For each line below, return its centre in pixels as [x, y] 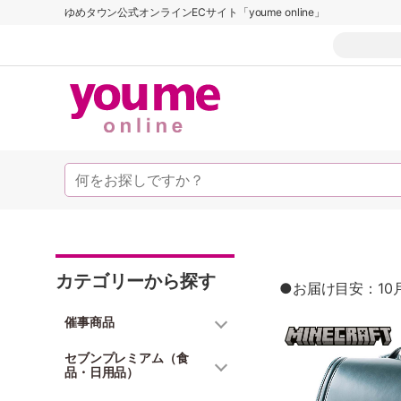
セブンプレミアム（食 [127, 358]
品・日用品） [102, 372]
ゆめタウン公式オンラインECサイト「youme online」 [195, 12]
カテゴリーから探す [136, 281]
